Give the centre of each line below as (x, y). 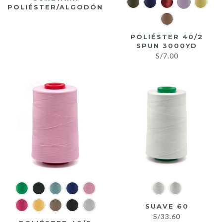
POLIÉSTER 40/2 (167, 36)
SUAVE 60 (167, 206)
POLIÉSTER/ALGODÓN (55, 7)
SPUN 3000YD (167, 45)
